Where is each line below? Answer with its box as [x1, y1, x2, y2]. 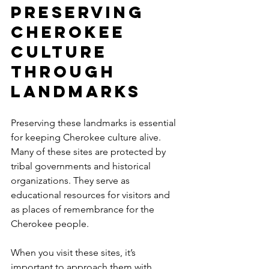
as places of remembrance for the [11, 203, 157, 215]
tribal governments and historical [11, 160, 153, 172]
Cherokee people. [11, 217, 89, 229]
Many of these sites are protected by [11, 145, 168, 157]
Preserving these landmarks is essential [11, 116, 178, 128]
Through [11, 61, 123, 82]
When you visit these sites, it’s [11, 246, 138, 258]
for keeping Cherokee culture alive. [11, 131, 163, 143]
